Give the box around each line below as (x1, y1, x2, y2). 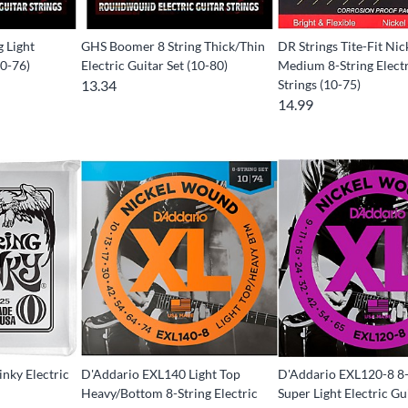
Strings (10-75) (278, 76, 362, 93)
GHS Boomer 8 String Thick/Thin (80, 38, 265, 55)
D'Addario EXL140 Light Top (80, 365, 240, 382)
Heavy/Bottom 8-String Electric (80, 384, 258, 401)
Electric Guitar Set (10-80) (80, 57, 228, 74)
